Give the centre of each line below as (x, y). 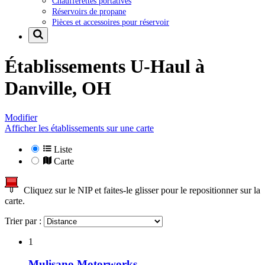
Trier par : (24, 221)
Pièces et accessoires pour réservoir (111, 22)
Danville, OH (58, 88)
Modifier (21, 117)
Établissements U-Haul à (105, 67)
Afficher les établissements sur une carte (79, 128)
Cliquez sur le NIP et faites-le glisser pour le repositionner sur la (140, 190)
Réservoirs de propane (89, 11)
